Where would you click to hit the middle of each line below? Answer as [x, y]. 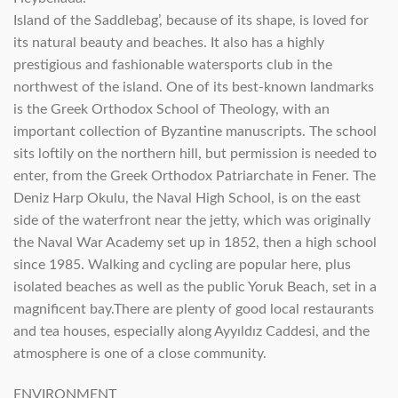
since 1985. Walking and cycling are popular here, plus [182, 265]
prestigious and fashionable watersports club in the [173, 65]
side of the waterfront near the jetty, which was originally [192, 221]
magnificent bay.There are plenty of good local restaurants [194, 310]
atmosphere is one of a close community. [140, 354]
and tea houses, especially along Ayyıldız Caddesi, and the [191, 332]
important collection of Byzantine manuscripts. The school [195, 132]
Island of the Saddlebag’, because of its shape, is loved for [191, 21]
